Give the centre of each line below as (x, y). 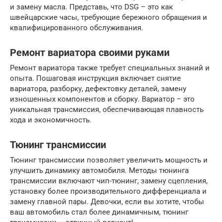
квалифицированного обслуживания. (77, 28)
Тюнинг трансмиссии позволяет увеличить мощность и (109, 160)
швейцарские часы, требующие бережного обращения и (109, 18)
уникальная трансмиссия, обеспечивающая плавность (107, 110)
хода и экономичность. (51, 120)
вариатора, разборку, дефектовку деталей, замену (98, 89)
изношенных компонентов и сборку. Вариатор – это (102, 99)
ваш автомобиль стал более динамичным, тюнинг (99, 212)
